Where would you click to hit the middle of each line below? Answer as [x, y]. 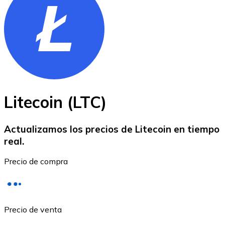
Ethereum [41, 145]
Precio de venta [33, 210]
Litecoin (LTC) [55, 102]
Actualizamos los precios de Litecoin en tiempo [112, 129]
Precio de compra [36, 161]
